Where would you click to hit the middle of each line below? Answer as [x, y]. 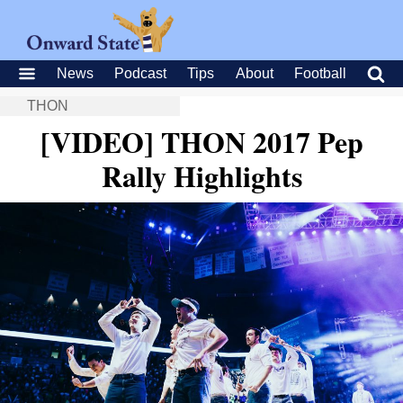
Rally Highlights [201, 176]
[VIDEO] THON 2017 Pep [201, 142]
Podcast [141, 73]
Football [320, 73]
